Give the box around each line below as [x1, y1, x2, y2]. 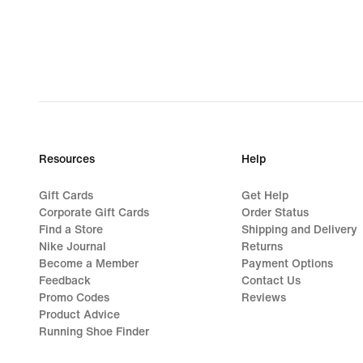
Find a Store [39, 223, 103, 236]
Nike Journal [39, 240, 106, 253]
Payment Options [241, 257, 333, 270]
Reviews [241, 291, 286, 304]
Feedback [39, 274, 91, 287]
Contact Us [241, 274, 301, 287]
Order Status [241, 206, 309, 219]
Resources [39, 152, 95, 165]
